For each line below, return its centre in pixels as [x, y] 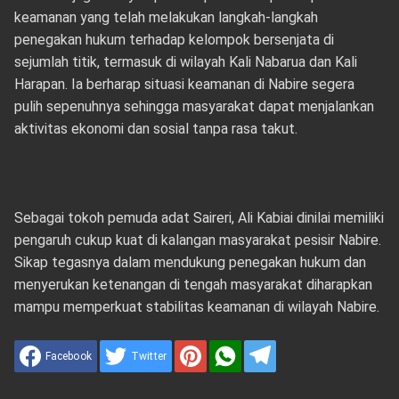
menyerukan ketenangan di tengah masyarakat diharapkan [193, 285]
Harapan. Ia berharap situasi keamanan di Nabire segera [184, 84]
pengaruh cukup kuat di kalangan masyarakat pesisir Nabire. [197, 240]
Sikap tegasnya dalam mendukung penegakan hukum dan [190, 262]
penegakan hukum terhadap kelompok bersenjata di [174, 40]
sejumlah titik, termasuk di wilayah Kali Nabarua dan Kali [185, 62]
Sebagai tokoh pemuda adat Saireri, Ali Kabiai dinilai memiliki [199, 218]
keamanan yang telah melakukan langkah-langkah [166, 17]
